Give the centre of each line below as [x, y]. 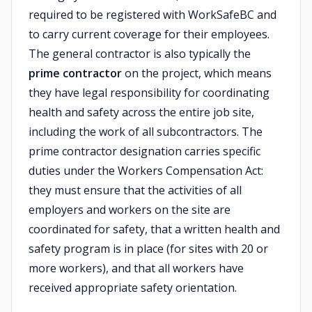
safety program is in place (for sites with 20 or [148, 249]
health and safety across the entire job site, [141, 112]
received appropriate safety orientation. [133, 288]
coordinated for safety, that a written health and [154, 229]
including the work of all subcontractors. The [146, 132]
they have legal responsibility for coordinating [149, 93]
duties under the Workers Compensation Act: [146, 171]
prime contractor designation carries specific [145, 151]
